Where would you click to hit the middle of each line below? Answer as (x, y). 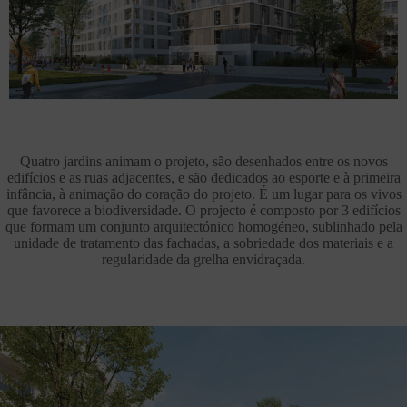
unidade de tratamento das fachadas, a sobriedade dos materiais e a (203, 243)
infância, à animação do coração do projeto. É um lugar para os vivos (203, 194)
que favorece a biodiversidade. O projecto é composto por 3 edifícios (203, 210)
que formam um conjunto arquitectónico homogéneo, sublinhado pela (203, 226)
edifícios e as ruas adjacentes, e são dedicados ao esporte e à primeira (203, 177)
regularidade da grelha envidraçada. (203, 259)
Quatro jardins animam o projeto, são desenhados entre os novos (203, 161)
